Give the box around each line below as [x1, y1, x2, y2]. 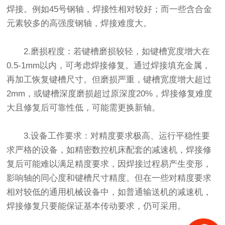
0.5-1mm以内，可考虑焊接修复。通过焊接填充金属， [7, 61, 211, 71]
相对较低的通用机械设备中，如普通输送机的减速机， [7, 187, 212, 197]
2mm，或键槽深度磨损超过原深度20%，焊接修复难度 [7, 89, 213, 99]
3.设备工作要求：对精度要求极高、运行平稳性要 [24, 131, 210, 141]
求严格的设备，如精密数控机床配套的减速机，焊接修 [7, 145, 212, 155]
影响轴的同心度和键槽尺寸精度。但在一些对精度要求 [7, 173, 212, 183]
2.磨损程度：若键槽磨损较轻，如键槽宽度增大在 [24, 47, 210, 57]
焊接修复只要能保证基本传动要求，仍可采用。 [7, 201, 186, 211]
